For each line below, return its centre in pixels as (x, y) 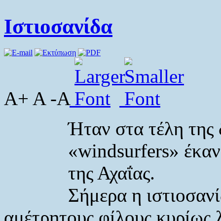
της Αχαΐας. (111, 173)
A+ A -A (37, 98)
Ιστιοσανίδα (58, 26)
